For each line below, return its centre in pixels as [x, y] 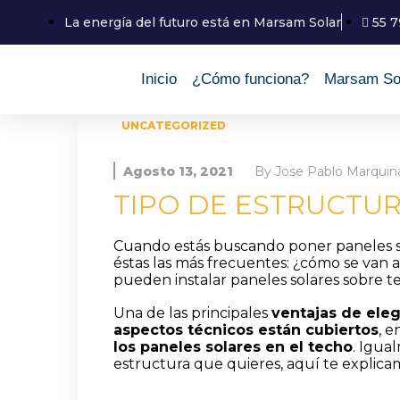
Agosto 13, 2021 [178, 172]
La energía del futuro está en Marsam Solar [203, 22]
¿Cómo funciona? [251, 79]
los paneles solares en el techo [233, 347]
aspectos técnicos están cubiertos [246, 330]
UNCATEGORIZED [174, 125]
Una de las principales [192, 313]
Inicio [159, 79]
